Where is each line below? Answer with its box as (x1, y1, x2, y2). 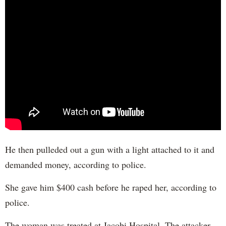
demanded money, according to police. (5, 158, 146, 171)
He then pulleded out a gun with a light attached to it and (5, 143, 214, 155)
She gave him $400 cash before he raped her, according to (5, 181, 216, 193)
